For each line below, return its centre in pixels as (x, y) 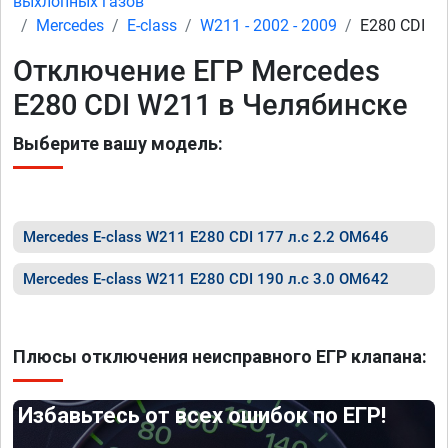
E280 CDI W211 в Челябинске (210, 105)
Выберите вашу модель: (118, 143)
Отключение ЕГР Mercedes (196, 71)
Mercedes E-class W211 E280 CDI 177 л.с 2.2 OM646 (206, 237)
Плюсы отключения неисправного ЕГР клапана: (220, 356)
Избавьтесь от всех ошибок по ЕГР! (202, 415)
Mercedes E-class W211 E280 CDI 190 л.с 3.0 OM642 (206, 279)
